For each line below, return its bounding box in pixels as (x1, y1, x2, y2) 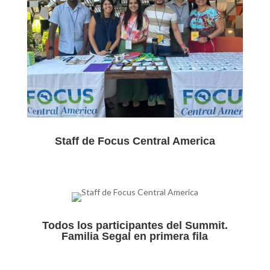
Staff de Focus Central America (54, 135, 215, 148)
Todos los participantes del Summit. (42, 219, 228, 231)
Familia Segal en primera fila (61, 230, 209, 242)
